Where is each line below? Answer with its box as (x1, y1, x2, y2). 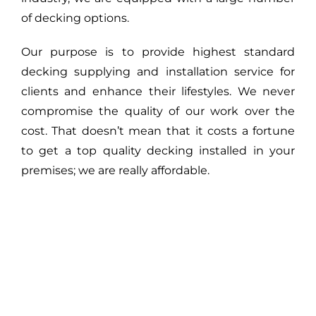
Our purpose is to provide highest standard (20, 45, 296, 59)
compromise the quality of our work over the (20, 104, 296, 119)
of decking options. (20, 11, 129, 25)
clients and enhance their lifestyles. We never (20, 85, 296, 99)
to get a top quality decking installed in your (20, 144, 296, 158)
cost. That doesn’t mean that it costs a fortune (20, 124, 296, 138)
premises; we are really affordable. (20, 164, 209, 178)
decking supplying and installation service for (20, 65, 296, 79)
